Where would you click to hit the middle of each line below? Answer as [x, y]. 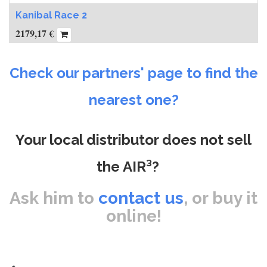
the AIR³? [128, 167]
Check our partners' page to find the [133, 73]
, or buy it [221, 198]
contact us [141, 198]
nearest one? [133, 100]
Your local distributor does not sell [133, 140]
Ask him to [54, 198]
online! [133, 216]
